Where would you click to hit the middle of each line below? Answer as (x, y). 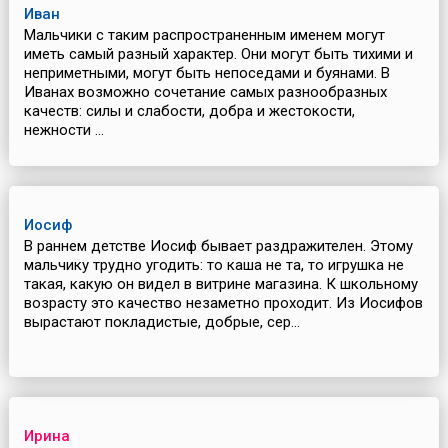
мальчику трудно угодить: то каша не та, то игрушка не (213, 265)
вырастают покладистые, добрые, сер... (161, 322)
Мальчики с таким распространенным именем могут (204, 35)
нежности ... (63, 130)
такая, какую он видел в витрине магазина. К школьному (220, 284)
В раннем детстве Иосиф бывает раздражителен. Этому (218, 246)
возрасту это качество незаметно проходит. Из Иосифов (223, 303)
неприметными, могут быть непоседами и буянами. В (206, 73)
